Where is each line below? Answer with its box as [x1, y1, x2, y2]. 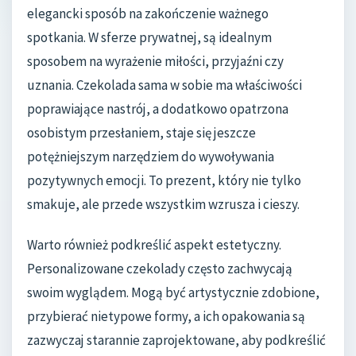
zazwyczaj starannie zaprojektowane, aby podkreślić [27, 331, 326, 350]
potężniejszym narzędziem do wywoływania [27, 147, 274, 165]
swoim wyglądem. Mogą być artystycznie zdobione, [27, 284, 319, 302]
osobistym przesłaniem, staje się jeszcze [27, 123, 256, 141]
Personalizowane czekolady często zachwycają [27, 260, 292, 278]
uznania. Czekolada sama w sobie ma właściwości [27, 75, 302, 94]
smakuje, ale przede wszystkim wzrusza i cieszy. [27, 195, 300, 213]
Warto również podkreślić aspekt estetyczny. [27, 236, 281, 254]
